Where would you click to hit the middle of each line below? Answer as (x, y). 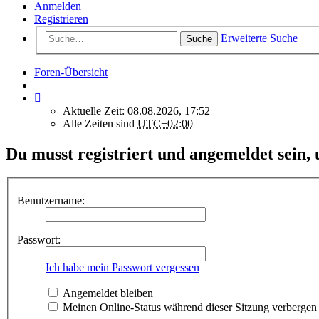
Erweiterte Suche (259, 38)
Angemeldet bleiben (106, 293)
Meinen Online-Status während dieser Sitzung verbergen (188, 307)
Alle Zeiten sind (100, 123)
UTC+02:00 (165, 123)
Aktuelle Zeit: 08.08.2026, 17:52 (136, 110)
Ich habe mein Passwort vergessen (122, 267)
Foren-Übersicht (71, 72)
